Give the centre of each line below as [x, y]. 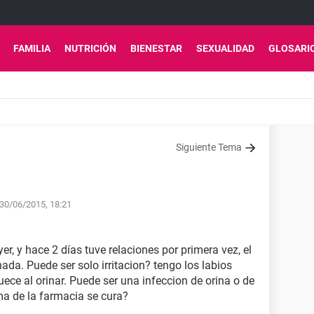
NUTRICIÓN [90, 48]
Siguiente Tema [209, 147]
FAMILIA [32, 48]
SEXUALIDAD [225, 48]
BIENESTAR [156, 48]
